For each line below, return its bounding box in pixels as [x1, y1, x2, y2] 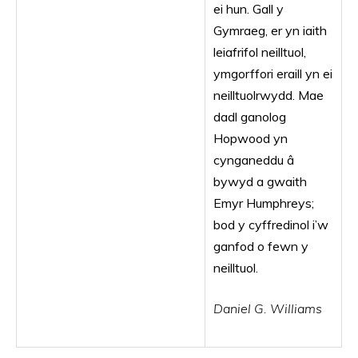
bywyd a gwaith [213, 173, 307, 189]
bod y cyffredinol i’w [213, 217, 328, 233]
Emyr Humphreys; [213, 195, 314, 211]
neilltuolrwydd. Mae [213, 87, 324, 103]
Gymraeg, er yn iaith [213, 22, 327, 38]
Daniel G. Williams [213, 300, 322, 316]
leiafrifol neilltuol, [213, 44, 306, 60]
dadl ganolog [213, 109, 286, 125]
